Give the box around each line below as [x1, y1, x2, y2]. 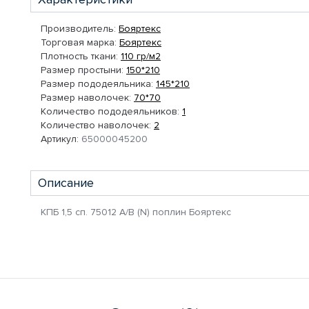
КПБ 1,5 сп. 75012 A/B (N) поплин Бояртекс [41, 206, 231, 218]
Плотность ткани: [41, 50, 118, 62]
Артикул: [41, 133, 79, 145]
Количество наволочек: [41, 119, 151, 131]
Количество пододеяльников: [41, 106, 179, 117]
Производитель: [41, 23, 116, 34]
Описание [38, 175, 94, 190]
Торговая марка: [41, 37, 117, 48]
